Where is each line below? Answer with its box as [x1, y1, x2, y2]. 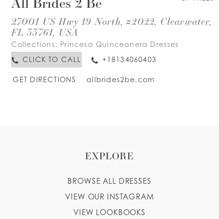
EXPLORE [85, 150, 134, 162]
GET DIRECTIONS [12, 75, 76, 84]
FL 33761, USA [11, 25, 79, 38]
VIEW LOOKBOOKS [73, 208, 146, 218]
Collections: [11, 40, 61, 48]
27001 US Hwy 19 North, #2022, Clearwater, [11, 14, 212, 27]
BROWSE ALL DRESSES [67, 176, 152, 186]
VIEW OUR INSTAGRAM [65, 192, 154, 202]
